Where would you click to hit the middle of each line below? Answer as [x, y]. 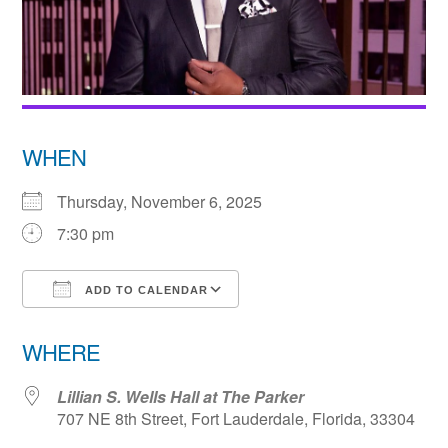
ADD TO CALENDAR [145, 290]
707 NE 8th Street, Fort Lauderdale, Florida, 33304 [236, 419]
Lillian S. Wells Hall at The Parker [181, 397]
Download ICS [111, 326]
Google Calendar [322, 326]
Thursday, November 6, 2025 [168, 202]
